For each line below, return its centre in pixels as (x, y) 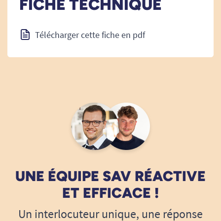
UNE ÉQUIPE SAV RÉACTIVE (110, 176)
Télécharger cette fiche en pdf (90, 35)
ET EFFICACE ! (110, 193)
